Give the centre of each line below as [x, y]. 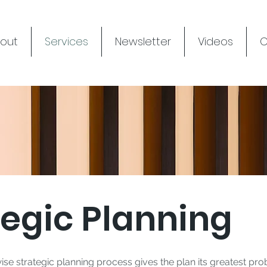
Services [66, 41]
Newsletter [143, 41]
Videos [215, 41]
